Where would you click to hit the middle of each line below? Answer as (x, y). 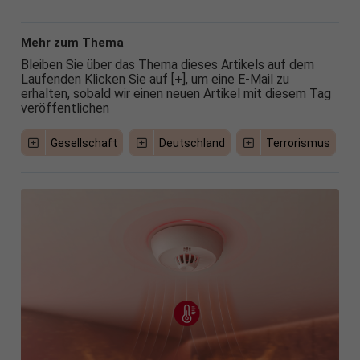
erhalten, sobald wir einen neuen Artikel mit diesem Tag (176, 93)
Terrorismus (299, 143)
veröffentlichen (65, 108)
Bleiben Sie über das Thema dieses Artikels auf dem (167, 64)
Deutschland (192, 143)
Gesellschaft (84, 143)
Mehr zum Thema (72, 42)
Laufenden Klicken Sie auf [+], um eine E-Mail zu (155, 79)
